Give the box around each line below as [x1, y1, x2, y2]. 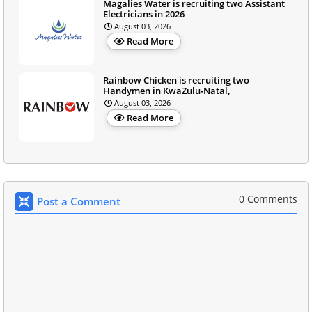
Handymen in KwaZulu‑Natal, [103, 84, 230, 97]
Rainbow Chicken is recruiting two [103, 73, 249, 86]
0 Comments [239, 192, 297, 205]
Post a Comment [37, 194, 120, 208]
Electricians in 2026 [103, 7, 185, 20]
